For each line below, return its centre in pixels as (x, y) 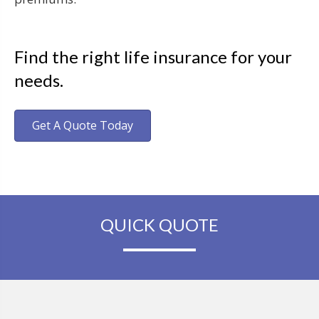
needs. (39, 80)
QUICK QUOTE (159, 224)
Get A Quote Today (83, 125)
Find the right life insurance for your (153, 56)
